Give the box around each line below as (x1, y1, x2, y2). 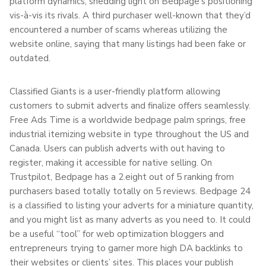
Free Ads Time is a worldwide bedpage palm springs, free (9, 113, 246, 126)
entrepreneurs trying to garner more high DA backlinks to (9, 242, 243, 254)
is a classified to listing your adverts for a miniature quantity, (9, 199, 254, 211)
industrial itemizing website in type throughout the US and (9, 128, 249, 140)
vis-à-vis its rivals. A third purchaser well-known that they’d (9, 9, 251, 21)
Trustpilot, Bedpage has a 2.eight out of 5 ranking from (9, 170, 234, 183)
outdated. (9, 52, 50, 64)
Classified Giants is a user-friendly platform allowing (9, 85, 220, 97)
